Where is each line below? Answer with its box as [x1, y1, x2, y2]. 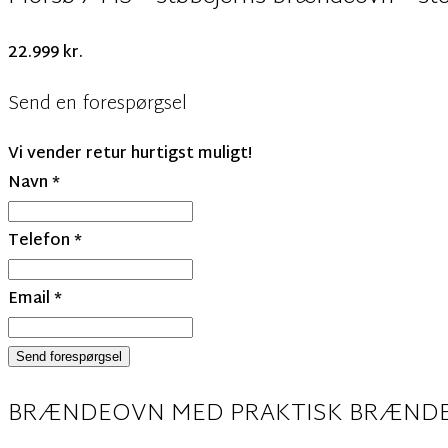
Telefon [8, 227, 74, 257]
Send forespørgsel [16, 349, 122, 365]
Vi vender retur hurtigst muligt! [8, 140, 252, 170]
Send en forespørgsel [8, 86, 187, 122]
